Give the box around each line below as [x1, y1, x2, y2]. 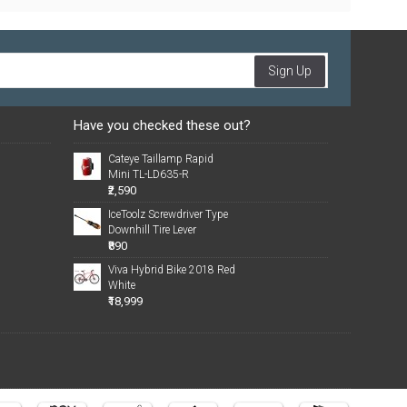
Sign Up [268, 64, 312, 78]
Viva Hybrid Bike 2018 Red [108, 263, 236, 276]
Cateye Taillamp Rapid [108, 153, 214, 165]
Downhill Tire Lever [108, 223, 197, 236]
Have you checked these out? [74, 117, 252, 134]
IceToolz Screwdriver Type [108, 208, 229, 221]
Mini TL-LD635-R [108, 168, 190, 181]
